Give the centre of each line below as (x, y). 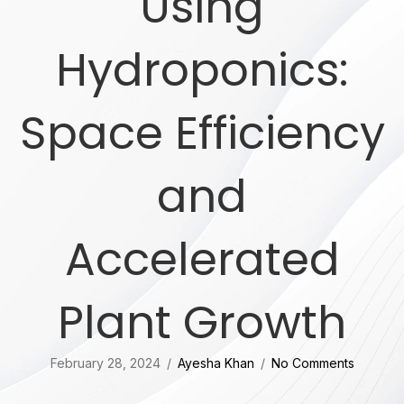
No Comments (312, 363)
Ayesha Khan (216, 363)
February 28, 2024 (105, 363)
